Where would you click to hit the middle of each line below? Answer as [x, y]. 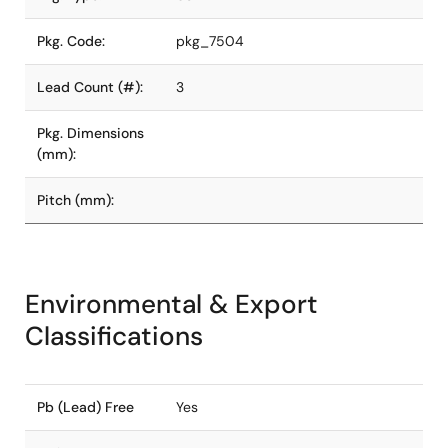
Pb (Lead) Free [85, 407]
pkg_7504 [210, 41]
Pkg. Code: [71, 41]
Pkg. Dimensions [90, 133]
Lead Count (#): [90, 87]
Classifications [114, 336]
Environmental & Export [171, 304]
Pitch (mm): [75, 200]
